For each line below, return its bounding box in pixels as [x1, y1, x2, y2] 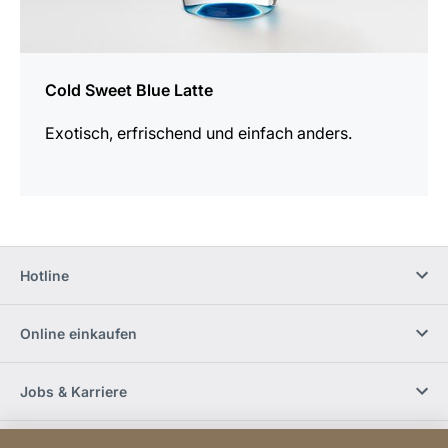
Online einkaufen [20, 324, 137, 342]
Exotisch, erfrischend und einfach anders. [45, 122, 352, 143]
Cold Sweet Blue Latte [45, 79, 213, 100]
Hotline [20, 266, 69, 284]
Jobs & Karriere [20, 382, 127, 400]
